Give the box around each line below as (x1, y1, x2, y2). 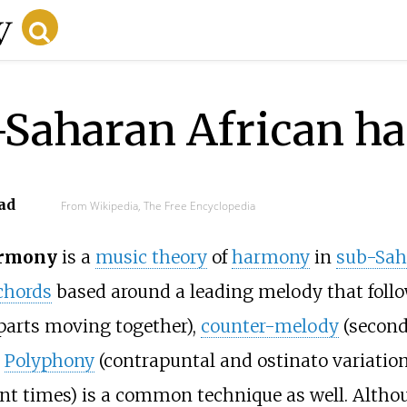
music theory (94, 246, 207, 269)
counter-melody (200, 315, 339, 338)
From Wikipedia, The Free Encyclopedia (60, 197, 255, 213)
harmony (231, 246, 310, 269)
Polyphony (4, 350, 94, 372)
